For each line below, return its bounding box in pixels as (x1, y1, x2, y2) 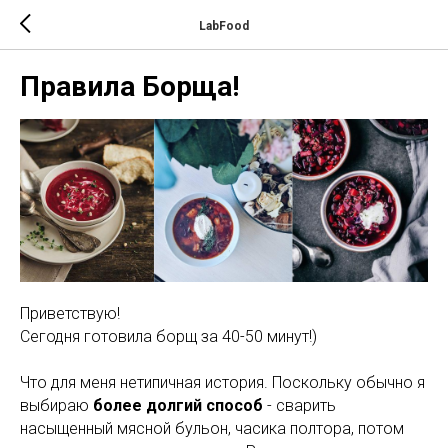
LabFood (199, 18, 249, 33)
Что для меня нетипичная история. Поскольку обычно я (20, 373, 425, 393)
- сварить (263, 396, 336, 416)
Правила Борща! (20, 70, 239, 103)
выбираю (20, 396, 93, 416)
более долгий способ (93, 396, 263, 416)
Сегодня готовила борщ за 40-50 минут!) (20, 327, 317, 347)
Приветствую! (20, 304, 120, 324)
